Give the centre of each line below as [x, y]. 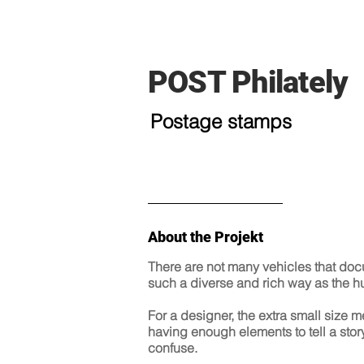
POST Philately [248, 82]
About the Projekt [206, 237]
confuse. [173, 348]
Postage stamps [221, 121]
